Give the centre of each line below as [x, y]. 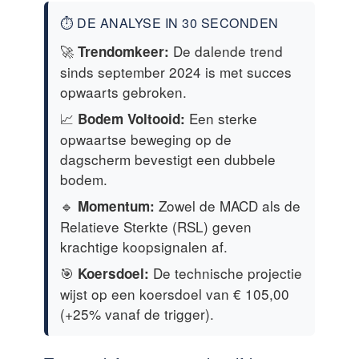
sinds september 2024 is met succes [176, 71]
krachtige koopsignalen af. [144, 246]
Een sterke [221, 118]
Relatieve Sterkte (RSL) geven [156, 226]
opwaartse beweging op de [146, 139]
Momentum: [116, 206]
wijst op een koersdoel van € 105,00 [175, 293]
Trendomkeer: [123, 51]
